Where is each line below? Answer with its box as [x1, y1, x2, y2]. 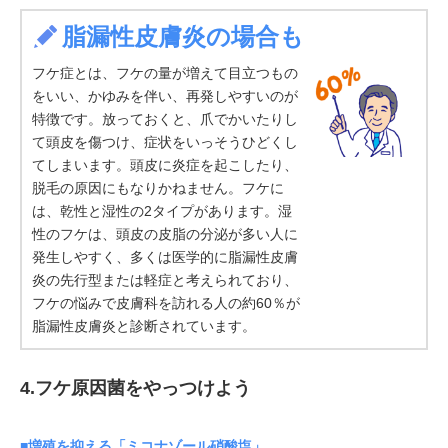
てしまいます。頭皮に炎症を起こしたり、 [32, 156, 298, 173]
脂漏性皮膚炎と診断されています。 [32, 317, 256, 334]
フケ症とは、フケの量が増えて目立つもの [32, 64, 298, 81]
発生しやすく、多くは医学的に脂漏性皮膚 [32, 248, 298, 265]
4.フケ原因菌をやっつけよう [20, 377, 251, 398]
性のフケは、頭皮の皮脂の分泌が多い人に [32, 225, 298, 242]
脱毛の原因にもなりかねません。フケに [32, 179, 284, 196]
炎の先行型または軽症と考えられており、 [32, 271, 298, 288]
